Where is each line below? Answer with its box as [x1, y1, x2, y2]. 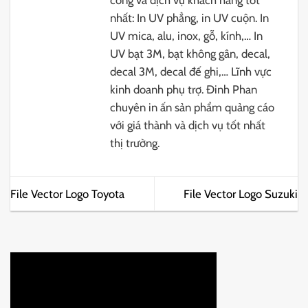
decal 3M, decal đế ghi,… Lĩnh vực [110, 64, 272, 78]
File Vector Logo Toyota [10, 186, 124, 201]
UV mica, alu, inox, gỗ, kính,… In [110, 28, 263, 43]
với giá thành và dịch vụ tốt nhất [110, 118, 266, 132]
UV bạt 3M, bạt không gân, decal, [110, 46, 271, 60]
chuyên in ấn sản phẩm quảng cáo [110, 100, 275, 114]
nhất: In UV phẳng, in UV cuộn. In [110, 10, 269, 25]
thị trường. [110, 135, 160, 150]
